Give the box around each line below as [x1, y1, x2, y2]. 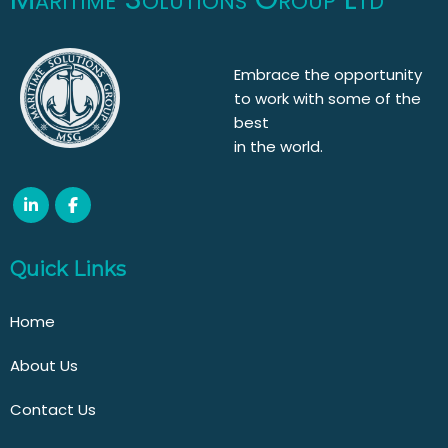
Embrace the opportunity [234, 63, 423, 85]
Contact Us [10, 398, 96, 420]
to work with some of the [234, 87, 422, 109]
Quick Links [10, 256, 126, 281]
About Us [10, 354, 78, 376]
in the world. [234, 135, 324, 157]
